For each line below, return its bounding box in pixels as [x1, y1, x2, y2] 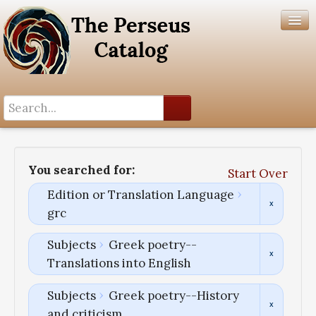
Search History [4, 129, 80, 143]
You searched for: [28, 162, 135, 178]
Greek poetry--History [108, 287, 239, 303]
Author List [4, 147, 61, 162]
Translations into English [47, 255, 191, 272]
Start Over [228, 166, 288, 182]
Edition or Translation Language [47, 187, 234, 203]
